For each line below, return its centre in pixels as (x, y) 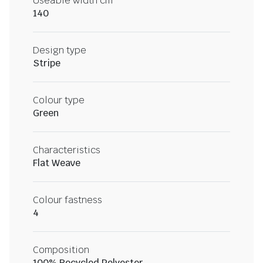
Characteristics (67, 150)
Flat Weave (57, 163)
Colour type (59, 100)
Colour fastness (68, 200)
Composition (61, 250)
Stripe (47, 63)
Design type (60, 50)
